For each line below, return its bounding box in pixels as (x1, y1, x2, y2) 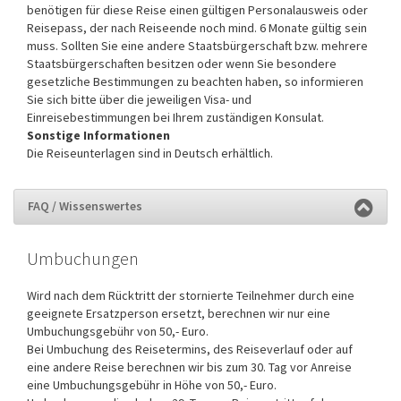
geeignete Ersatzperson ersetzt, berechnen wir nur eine (27, 304, 330, 321)
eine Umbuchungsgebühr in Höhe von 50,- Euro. (27, 376, 277, 393)
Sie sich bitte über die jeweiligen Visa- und (27, 90, 252, 107)
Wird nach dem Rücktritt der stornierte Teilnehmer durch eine (27, 286, 354, 303)
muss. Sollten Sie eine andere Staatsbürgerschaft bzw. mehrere (27, 37, 368, 54)
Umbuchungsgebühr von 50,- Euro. (27, 322, 209, 339)
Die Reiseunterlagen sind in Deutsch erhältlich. (27, 144, 276, 161)
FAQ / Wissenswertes (28, 197, 142, 214)
